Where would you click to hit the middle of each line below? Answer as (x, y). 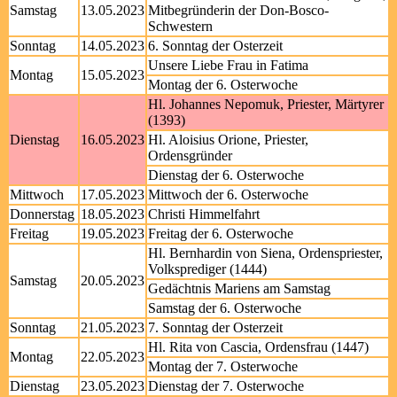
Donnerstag (42, 214)
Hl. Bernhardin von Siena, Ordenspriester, (265, 253)
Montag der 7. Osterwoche (223, 366)
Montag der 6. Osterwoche (223, 85)
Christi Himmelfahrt (204, 214)
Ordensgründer (190, 156)
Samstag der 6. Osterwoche (225, 308)
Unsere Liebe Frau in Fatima (228, 65)
